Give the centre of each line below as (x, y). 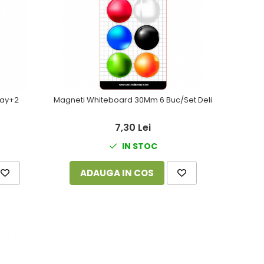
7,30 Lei (133, 128)
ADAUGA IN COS (117, 173)
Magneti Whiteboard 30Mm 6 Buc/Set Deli (133, 100)
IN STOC (138, 146)
